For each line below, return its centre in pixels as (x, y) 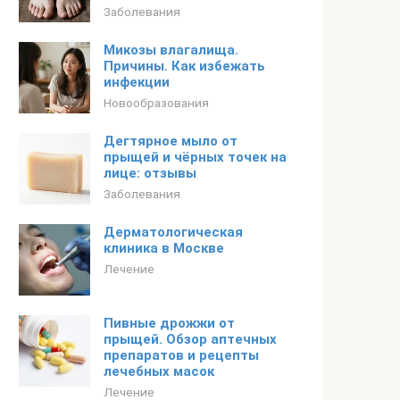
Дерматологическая (173, 232)
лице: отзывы (150, 173)
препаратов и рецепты (181, 355)
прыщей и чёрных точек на (195, 157)
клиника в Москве (164, 248)
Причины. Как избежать (184, 66)
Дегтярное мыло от (171, 141)
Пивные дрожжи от (169, 323)
